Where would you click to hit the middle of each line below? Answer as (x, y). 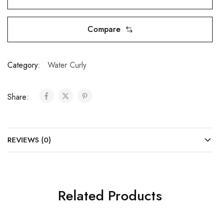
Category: (24, 65)
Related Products (110, 196)
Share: (19, 97)
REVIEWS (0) (29, 140)
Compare (104, 29)
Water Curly (67, 65)
